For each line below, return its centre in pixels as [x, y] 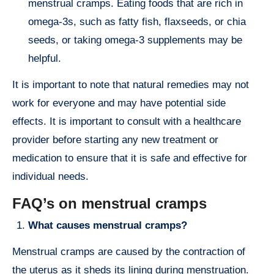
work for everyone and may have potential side [119, 103]
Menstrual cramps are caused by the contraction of [17, 252]
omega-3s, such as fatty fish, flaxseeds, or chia [137, 21]
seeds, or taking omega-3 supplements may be [135, 40]
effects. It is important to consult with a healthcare [127, 121]
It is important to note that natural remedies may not [131, 84]
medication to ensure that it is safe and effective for [130, 158]
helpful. [45, 58]
